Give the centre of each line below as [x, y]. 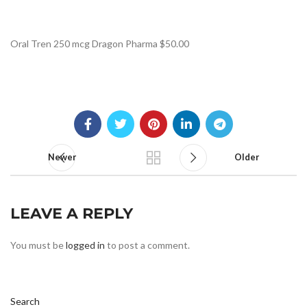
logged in [85, 245]
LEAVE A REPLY [72, 213]
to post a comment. [147, 245]
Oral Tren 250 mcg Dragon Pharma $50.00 [100, 43]
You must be [38, 245]
